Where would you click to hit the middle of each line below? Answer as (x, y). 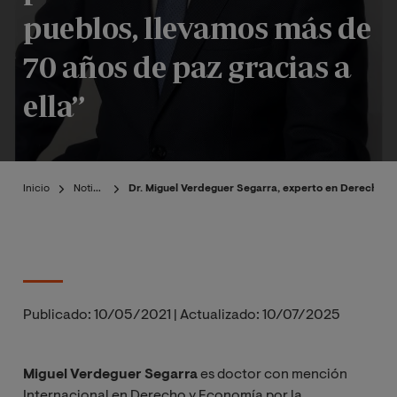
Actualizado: (220, 316)
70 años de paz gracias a (187, 67)
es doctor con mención (272, 375)
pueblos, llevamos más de (197, 28)
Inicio (36, 189)
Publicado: (57, 316)
